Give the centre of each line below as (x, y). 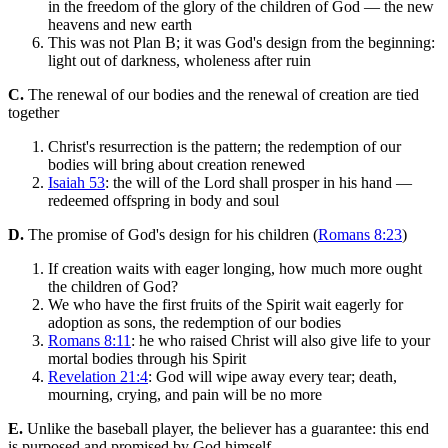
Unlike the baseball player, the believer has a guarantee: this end (226, 429)
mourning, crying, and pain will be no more (185, 395)
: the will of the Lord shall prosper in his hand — (258, 183)
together (33, 113)
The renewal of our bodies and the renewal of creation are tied (221, 95)
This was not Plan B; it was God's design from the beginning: (241, 43)
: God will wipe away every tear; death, (272, 377)
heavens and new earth (120, 25)
